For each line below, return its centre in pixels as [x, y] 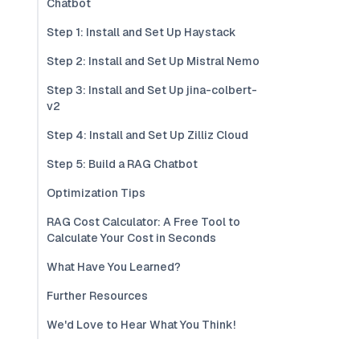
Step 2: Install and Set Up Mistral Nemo [153, 61]
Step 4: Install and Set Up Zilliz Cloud [147, 135]
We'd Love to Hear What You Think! [141, 325]
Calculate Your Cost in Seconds [131, 238]
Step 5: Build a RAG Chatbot [122, 164]
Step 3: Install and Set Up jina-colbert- [152, 90]
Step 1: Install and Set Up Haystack [141, 32]
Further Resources [97, 296]
